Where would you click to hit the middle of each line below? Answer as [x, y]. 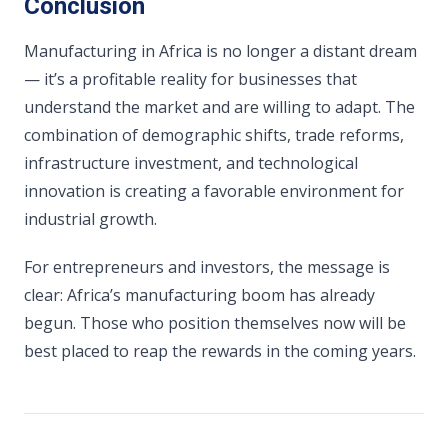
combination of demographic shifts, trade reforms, [214, 135]
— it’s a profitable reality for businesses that [190, 79]
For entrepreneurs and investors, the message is [207, 267]
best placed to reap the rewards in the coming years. [220, 351]
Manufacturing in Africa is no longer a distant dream [220, 51]
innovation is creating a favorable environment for [214, 191]
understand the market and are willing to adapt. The [219, 107]
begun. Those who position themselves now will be [215, 323]
